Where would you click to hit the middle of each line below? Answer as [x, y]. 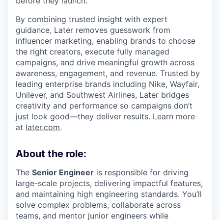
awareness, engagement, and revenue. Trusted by [108, 73]
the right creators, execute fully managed [93, 51]
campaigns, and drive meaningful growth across [105, 62]
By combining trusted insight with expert [92, 19]
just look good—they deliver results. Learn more [105, 116]
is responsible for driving [141, 172]
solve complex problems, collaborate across [98, 205]
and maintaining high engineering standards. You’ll [109, 194]
